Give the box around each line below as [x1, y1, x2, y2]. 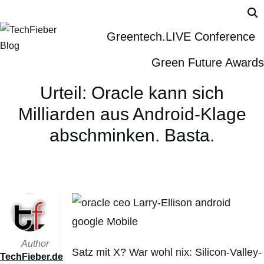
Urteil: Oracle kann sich [40, 83, 224, 103]
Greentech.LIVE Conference [107, 30, 255, 43]
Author [21, 239, 49, 249]
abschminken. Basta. [49, 126, 214, 145]
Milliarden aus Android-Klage [18, 104, 246, 124]
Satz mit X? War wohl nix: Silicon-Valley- [72, 246, 262, 258]
